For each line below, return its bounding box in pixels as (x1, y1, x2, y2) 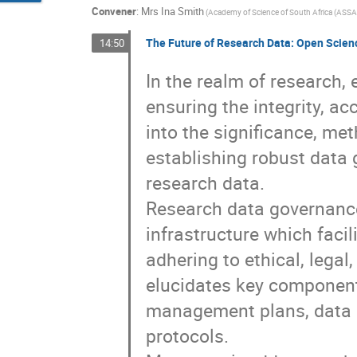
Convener (92, 4, 136, 19)
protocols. (146, 322, 229, 348)
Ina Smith (161, 4, 204, 19)
